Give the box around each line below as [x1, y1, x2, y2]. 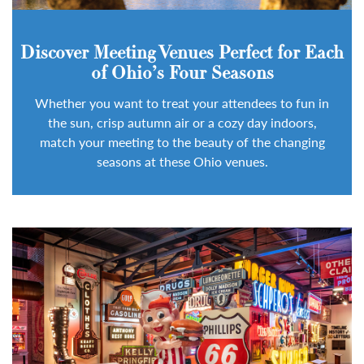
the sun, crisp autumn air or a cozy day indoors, [47, 113, 317, 132]
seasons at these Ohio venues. [96, 152, 268, 171]
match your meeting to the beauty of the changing [39, 132, 325, 152]
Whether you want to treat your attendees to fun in [35, 93, 329, 113]
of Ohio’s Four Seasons [90, 65, 274, 84]
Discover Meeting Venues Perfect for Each [20, 45, 344, 64]
